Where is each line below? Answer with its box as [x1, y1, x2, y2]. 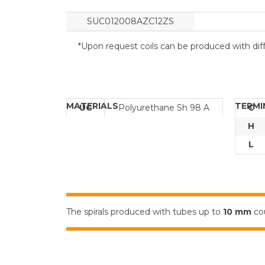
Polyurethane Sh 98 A [118, 102, 209, 113]
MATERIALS [66, 100, 118, 111]
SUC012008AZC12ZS [86, 15, 174, 27]
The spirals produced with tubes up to [66, 206, 223, 217]
